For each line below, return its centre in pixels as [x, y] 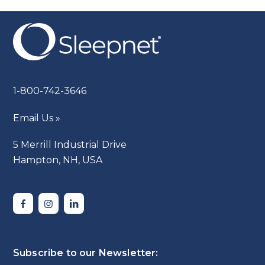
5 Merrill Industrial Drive [70, 144]
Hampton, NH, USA [58, 160]
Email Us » [37, 118]
